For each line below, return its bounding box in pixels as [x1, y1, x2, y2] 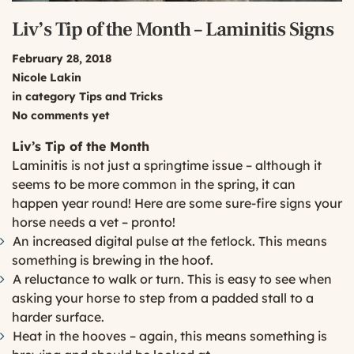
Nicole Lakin [12, 70, 81, 85]
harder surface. [12, 308, 104, 325]
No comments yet [12, 107, 110, 122]
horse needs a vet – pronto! [12, 213, 175, 230]
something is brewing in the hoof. [12, 251, 213, 268]
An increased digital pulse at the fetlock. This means [13, 232, 327, 249]
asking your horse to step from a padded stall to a [12, 289, 314, 306]
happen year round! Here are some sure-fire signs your [12, 194, 342, 211]
